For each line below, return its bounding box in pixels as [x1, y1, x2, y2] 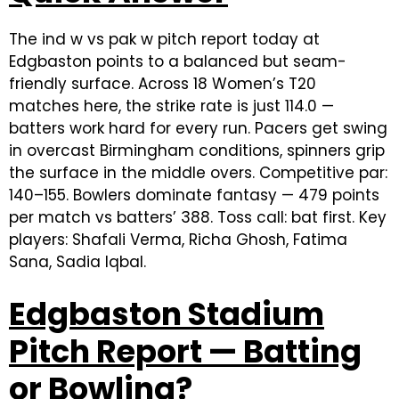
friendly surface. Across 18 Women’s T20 [9, 73, 316, 94]
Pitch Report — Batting [9, 330, 362, 373]
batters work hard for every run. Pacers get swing [9, 118, 387, 139]
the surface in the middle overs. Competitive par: [9, 162, 387, 183]
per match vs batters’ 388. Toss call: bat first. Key [9, 207, 387, 228]
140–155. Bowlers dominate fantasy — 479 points [9, 184, 379, 206]
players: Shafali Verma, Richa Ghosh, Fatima [9, 229, 347, 250]
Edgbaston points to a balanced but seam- [9, 51, 346, 72]
